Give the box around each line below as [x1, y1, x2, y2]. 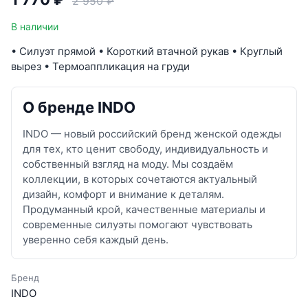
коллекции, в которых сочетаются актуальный [23, 173, 257, 186]
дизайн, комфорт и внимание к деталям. [23, 188, 224, 201]
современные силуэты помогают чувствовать [23, 218, 252, 232]
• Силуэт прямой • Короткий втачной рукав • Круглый [11, 45, 283, 58]
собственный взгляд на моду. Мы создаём [23, 157, 233, 171]
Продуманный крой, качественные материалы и [23, 203, 265, 217]
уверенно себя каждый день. [23, 233, 168, 247]
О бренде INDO [23, 98, 135, 117]
